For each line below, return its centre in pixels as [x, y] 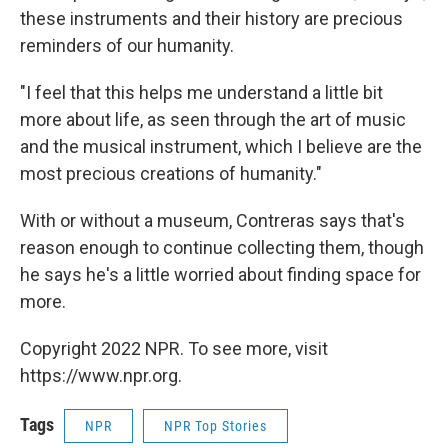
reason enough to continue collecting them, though [222, 248]
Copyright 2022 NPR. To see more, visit [174, 349]
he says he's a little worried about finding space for [220, 275]
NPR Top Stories [215, 426]
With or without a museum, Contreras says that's [212, 221]
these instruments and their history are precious [211, 19]
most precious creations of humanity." [171, 174]
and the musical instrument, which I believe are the [221, 147]
